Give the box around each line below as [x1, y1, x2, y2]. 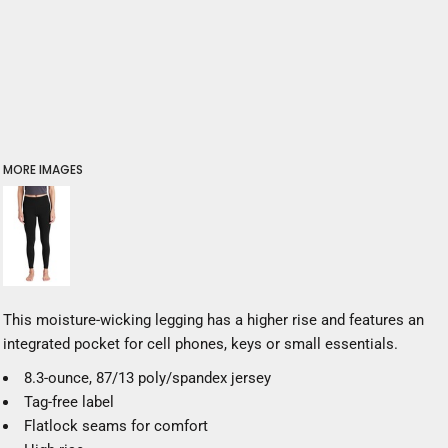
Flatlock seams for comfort [24, 417, 208, 435]
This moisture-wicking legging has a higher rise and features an [3, 311, 424, 329]
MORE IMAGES [3, 161, 83, 178]
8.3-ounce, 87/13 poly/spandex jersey [24, 369, 271, 387]
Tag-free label [24, 393, 114, 411]
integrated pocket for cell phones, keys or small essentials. [3, 335, 398, 353]
